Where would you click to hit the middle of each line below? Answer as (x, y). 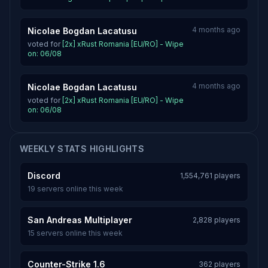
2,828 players (217, 220)
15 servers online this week (75, 233)
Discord (44, 176)
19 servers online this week (75, 189)
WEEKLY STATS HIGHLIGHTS (82, 149)
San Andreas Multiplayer (80, 220)
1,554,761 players (210, 176)
